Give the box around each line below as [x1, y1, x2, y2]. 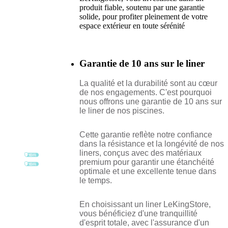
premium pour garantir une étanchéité [79, 157, 214, 166]
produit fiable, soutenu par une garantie [79, 3, 205, 12]
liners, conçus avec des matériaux [79, 148, 202, 157]
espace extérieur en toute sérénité [79, 21, 185, 30]
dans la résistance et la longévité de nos [79, 139, 224, 148]
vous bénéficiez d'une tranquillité [79, 209, 197, 218]
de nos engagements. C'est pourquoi [79, 88, 212, 97]
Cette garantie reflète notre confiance [79, 130, 212, 139]
